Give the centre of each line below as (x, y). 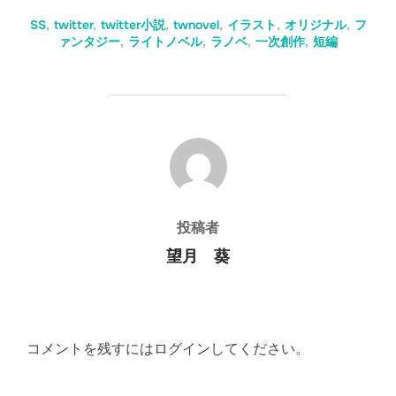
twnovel (196, 25)
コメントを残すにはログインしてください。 (168, 349)
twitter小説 (133, 25)
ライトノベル (165, 42)
